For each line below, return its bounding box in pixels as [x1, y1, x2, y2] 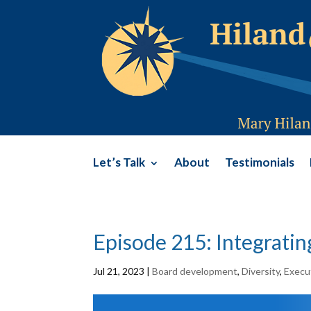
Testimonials [225, 155, 295, 169]
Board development [152, 265, 238, 277]
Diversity [242, 265, 280, 277]
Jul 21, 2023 [93, 265, 145, 277]
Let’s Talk [93, 155, 146, 169]
